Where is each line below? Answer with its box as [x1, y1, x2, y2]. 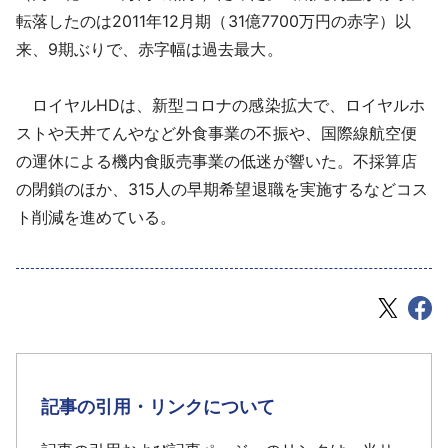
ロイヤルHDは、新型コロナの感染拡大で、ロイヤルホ [16, 94, 425, 115]
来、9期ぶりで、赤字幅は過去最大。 [16, 38, 283, 59]
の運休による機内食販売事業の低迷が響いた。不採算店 [16, 150, 417, 171]
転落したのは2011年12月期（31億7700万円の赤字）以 [16, 10, 411, 31]
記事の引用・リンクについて [41, 395, 276, 417]
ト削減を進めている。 [16, 206, 177, 227]
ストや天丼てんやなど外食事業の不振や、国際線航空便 [16, 122, 417, 143]
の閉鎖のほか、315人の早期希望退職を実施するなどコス [16, 178, 428, 199]
